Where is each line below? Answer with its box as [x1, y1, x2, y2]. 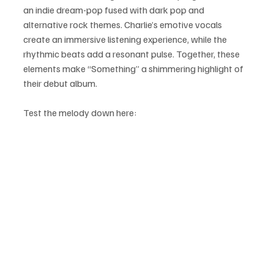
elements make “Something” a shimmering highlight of [23, 62, 245, 75]
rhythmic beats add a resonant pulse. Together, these [23, 47, 242, 60]
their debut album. [23, 76, 97, 89]
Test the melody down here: [23, 106, 136, 119]
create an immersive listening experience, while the [23, 32, 229, 45]
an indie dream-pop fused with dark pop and [23, 3, 206, 16]
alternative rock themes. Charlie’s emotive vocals [23, 18, 224, 31]
